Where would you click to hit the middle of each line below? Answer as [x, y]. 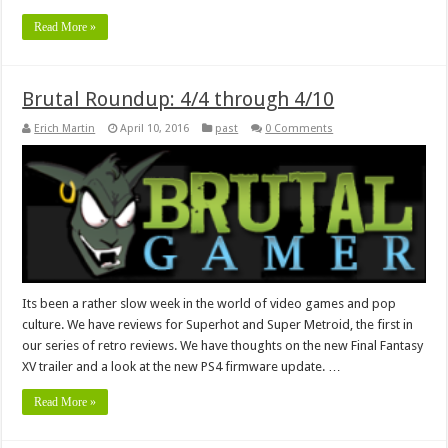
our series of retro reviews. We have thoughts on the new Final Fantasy [223, 346]
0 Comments [299, 128]
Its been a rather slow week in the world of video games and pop [209, 304]
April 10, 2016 [155, 128]
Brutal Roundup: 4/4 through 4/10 [178, 98]
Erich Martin [65, 128]
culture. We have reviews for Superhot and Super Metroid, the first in [218, 325]
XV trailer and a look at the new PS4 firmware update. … [182, 367]
